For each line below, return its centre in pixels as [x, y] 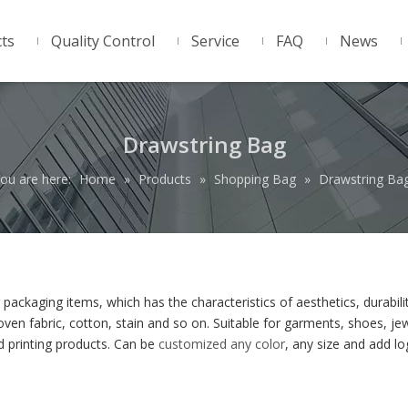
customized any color [222, 344]
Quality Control [103, 41]
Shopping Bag [255, 179]
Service [215, 41]
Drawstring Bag [204, 144]
